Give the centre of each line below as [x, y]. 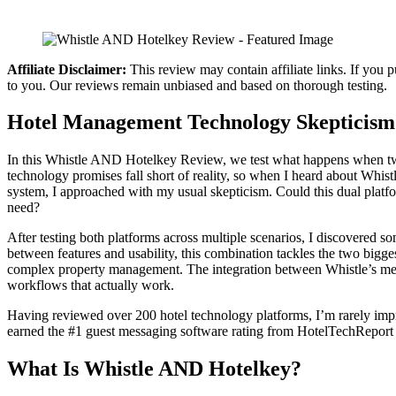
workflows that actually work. [91, 286]
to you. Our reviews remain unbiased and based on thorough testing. [197, 85]
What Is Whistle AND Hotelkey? [154, 369]
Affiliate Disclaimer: [67, 69]
